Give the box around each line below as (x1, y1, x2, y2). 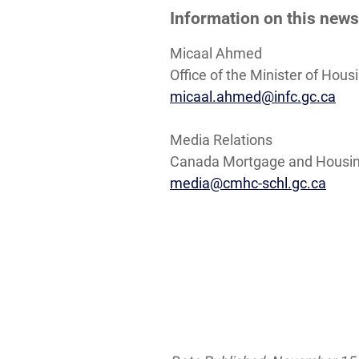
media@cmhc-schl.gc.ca (170, 175, 326, 192)
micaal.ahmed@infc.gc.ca (170, 88, 336, 105)
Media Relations (170, 131, 272, 148)
